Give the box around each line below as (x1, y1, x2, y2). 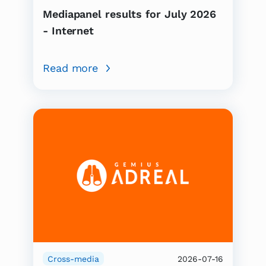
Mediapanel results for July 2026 (43, 8, 216, 21)
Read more (43, 62, 99, 75)
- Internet (43, 24, 94, 37)
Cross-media (47, 254, 99, 264)
